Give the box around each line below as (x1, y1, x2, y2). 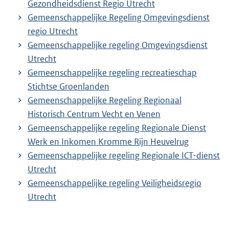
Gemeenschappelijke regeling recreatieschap (28, 66, 197, 78)
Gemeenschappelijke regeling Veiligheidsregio (28, 177, 201, 189)
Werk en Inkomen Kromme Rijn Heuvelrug (28, 135, 189, 147)
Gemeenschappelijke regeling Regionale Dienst (28, 122, 206, 133)
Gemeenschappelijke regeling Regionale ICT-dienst (28, 149, 220, 161)
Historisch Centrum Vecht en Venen (28, 108, 161, 120)
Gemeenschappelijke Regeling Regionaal (28, 94, 181, 106)
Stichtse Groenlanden (28, 80, 109, 92)
